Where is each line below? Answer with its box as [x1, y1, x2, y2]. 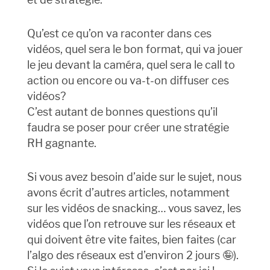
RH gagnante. [27, 137, 96, 150]
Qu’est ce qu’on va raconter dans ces [27, 27, 212, 40]
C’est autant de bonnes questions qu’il [27, 105, 218, 119]
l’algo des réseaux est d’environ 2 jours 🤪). [27, 249, 239, 262]
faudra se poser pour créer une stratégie [27, 121, 229, 134]
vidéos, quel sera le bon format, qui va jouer [27, 43, 243, 56]
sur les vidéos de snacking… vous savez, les [27, 202, 241, 215]
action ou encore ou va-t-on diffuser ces [27, 74, 229, 87]
